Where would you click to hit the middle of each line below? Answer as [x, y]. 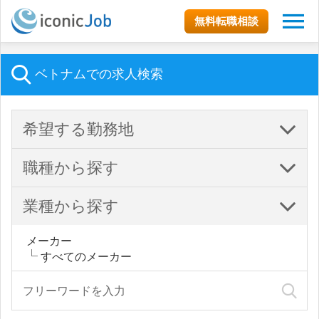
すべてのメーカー [86, 256]
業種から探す [71, 206]
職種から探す [71, 167]
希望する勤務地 [78, 129]
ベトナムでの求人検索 [97, 73]
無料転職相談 [226, 21]
